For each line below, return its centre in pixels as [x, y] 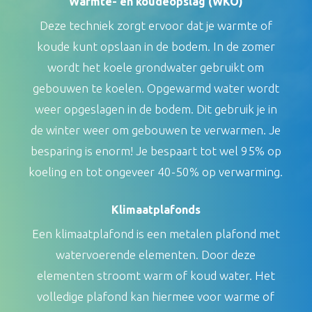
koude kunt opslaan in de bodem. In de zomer [156, 46]
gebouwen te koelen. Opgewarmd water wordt [156, 88]
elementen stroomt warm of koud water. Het [156, 275]
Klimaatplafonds [156, 209]
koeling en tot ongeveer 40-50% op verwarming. [156, 171]
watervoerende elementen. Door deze [156, 254]
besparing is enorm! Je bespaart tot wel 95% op [156, 150]
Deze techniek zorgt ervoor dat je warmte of [156, 25]
